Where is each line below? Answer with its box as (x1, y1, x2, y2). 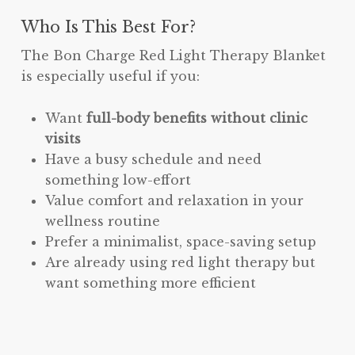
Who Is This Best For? (21, 17, 196, 37)
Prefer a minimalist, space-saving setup (44, 234, 316, 250)
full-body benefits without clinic (86, 110, 307, 127)
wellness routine (44, 213, 160, 230)
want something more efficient (44, 275, 256, 292)
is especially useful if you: (21, 68, 200, 85)
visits (44, 131, 81, 147)
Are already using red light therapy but (44, 254, 315, 271)
